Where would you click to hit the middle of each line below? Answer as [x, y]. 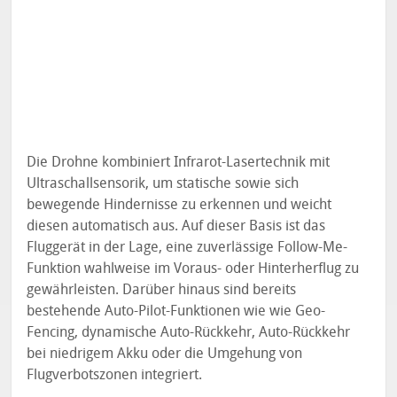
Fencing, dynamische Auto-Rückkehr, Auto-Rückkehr [189, 332]
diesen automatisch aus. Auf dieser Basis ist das [176, 226]
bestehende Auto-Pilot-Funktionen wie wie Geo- [176, 311]
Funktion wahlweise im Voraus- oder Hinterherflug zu [193, 269]
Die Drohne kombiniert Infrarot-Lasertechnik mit [179, 162]
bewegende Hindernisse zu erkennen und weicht [179, 205]
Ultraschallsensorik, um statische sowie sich [163, 183]
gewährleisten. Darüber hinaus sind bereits [162, 290]
